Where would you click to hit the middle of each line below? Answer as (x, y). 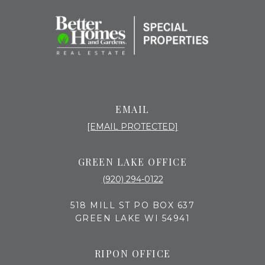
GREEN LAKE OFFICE (132, 162)
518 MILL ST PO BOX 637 (132, 206)
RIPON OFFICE (132, 254)
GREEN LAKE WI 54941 (132, 219)
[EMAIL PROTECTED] (132, 127)
